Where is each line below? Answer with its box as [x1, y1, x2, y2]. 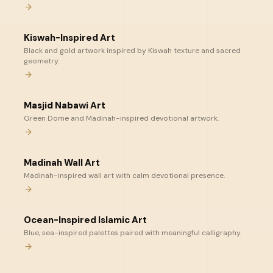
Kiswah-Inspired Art [24, 32, 115, 44]
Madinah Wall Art [24, 157, 100, 169]
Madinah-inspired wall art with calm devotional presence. [24, 171, 225, 180]
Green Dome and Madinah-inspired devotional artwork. [24, 113, 219, 123]
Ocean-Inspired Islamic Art [24, 214, 147, 226]
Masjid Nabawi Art [24, 99, 105, 112]
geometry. [24, 56, 59, 66]
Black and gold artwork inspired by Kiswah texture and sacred [24, 46, 241, 55]
